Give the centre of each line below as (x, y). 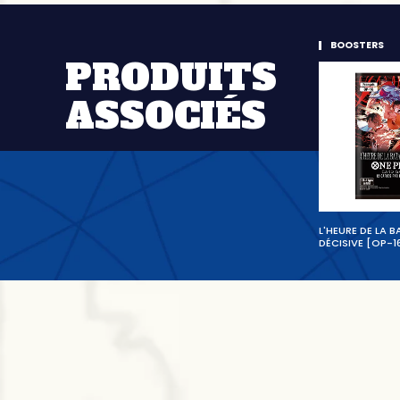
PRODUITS (171, 78)
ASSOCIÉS (165, 117)
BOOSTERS (357, 45)
